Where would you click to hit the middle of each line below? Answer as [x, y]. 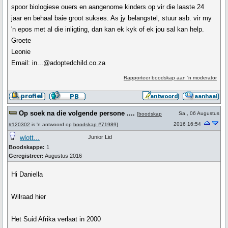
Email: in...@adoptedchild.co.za [59, 63]
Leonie [21, 52]
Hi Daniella [27, 174]
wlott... [30, 138]
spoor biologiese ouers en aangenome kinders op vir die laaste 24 [108, 7]
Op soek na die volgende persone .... [77, 113]
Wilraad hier [29, 197]
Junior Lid [100, 137]
